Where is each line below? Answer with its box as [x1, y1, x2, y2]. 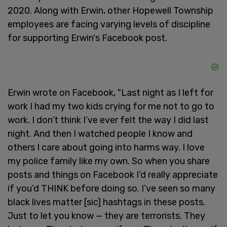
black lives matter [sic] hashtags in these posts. [8, 196, 205, 208]
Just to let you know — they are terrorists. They [8, 210, 205, 221]
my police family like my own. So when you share [8, 155, 210, 167]
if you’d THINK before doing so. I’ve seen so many [8, 182, 215, 194]
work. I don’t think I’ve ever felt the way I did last [8, 114, 209, 126]
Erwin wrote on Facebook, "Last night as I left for [8, 87, 213, 98]
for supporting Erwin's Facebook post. [8, 32, 167, 44]
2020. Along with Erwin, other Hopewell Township [8, 5, 213, 16]
